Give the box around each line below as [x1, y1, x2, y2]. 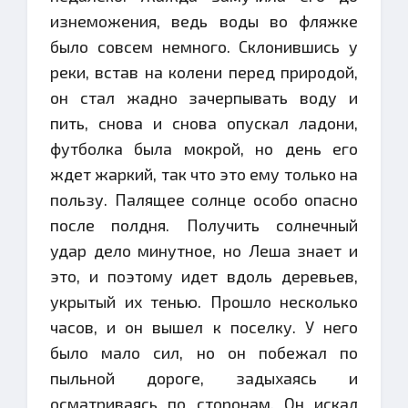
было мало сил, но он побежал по [50, 342, 358, 362]
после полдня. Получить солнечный [50, 215, 358, 235]
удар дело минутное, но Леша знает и [50, 240, 358, 260]
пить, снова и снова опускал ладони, [50, 113, 358, 133]
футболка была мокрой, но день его [50, 138, 358, 158]
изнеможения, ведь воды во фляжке [50, 11, 358, 31]
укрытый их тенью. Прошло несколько [50, 291, 358, 311]
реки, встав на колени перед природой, [50, 62, 358, 82]
